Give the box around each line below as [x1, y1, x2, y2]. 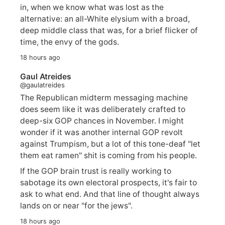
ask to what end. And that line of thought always [20, 189, 199, 199]
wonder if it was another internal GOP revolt [20, 127, 183, 137]
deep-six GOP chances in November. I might [20, 116, 184, 126]
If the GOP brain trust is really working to [20, 166, 171, 176]
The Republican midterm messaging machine [20, 92, 188, 102]
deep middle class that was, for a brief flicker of [20, 26, 198, 36]
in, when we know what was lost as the [20, 3, 164, 13]
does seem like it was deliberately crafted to [20, 104, 185, 114]
